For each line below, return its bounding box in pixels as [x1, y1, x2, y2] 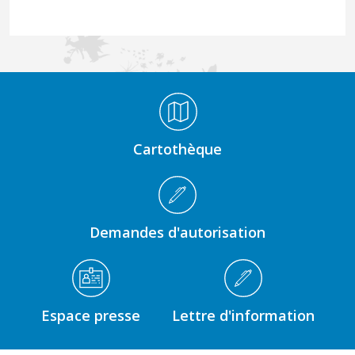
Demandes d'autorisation [90, 222, 265, 242]
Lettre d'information [171, 305, 315, 325]
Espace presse [40, 305, 140, 325]
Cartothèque [133, 139, 222, 158]
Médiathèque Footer [9, 90, 114, 106]
